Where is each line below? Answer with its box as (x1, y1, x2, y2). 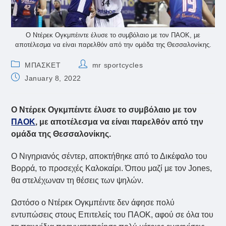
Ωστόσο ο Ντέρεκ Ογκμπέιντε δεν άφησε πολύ (11, 198, 175, 207)
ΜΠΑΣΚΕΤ (25, 61, 61, 70)
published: (11, 82, 47, 91)
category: (11, 69, 43, 78)
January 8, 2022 (25, 74, 82, 83)
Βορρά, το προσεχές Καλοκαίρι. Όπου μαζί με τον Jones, (11, 164, 212, 173)
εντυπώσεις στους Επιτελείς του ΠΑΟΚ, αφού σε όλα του (11, 210, 214, 219)
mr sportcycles (92, 61, 143, 70)
